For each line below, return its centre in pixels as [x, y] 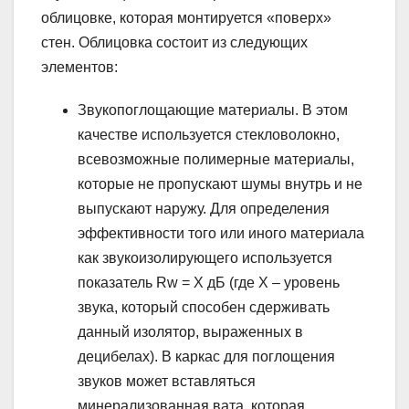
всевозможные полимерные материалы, [216, 160]
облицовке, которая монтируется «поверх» [186, 18]
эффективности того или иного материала [221, 234]
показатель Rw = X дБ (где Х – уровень [209, 283]
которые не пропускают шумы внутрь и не [220, 184]
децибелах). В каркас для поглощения [206, 357]
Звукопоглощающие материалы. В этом [213, 110]
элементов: [79, 68]
